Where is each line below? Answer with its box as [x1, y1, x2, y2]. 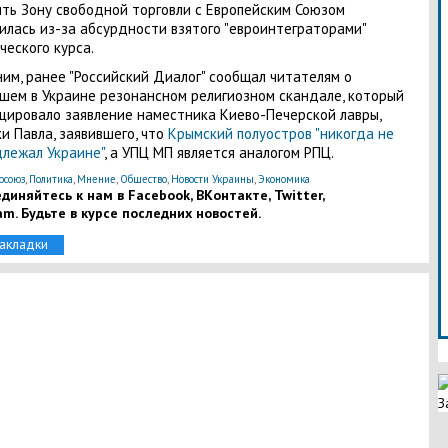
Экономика [257, 171, 310, 186]
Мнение [76, 171, 116, 186]
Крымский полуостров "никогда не [167, 123, 394, 143]
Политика [28, 171, 73, 186]
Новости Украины [170, 171, 254, 186]
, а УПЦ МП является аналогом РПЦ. [103, 142, 337, 162]
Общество [119, 171, 167, 186]
